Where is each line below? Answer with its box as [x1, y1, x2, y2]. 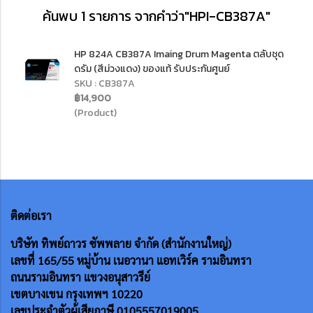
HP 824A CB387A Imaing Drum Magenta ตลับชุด [74, 47, 284, 61]
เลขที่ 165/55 [10, 253, 77, 268]
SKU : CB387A [74, 76, 135, 91]
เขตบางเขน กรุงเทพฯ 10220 [10, 286, 143, 301]
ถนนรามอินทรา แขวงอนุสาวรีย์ [10, 270, 150, 284]
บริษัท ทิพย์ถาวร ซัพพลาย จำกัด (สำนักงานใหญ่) [10, 236, 234, 251]
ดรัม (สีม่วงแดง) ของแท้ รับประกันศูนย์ [74, 61, 230, 76]
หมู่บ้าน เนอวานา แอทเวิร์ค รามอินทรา [77, 253, 252, 268]
